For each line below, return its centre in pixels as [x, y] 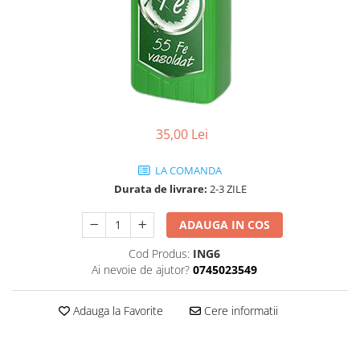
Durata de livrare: [160, 188]
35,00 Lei [182, 134]
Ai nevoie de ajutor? [140, 269]
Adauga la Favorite [116, 310]
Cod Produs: [159, 253]
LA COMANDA [187, 170]
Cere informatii [239, 310]
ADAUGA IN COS [225, 224]
